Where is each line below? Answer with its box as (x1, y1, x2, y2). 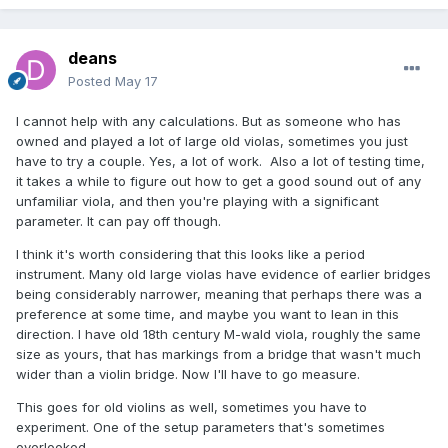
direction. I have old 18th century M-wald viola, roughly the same (16, 325, 421, 342)
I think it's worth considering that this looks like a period (16, 245, 365, 262)
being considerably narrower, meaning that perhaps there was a (16, 285, 422, 302)
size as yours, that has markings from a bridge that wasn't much (16, 345, 421, 362)
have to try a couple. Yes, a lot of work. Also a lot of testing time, (16, 152, 425, 169)
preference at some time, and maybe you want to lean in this (16, 305, 399, 322)
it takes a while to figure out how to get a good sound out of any (16, 172, 421, 189)
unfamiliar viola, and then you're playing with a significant (16, 192, 379, 209)
